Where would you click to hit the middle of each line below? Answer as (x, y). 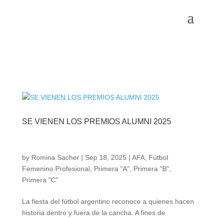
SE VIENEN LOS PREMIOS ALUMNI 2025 (96, 121)
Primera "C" (40, 180)
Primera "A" (111, 169)
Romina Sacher (55, 157)
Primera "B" (151, 169)
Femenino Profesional (56, 169)
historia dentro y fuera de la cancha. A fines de (93, 213)
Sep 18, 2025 (106, 157)
